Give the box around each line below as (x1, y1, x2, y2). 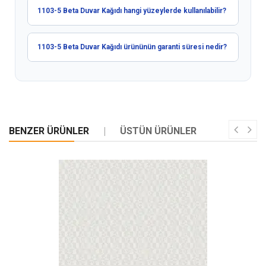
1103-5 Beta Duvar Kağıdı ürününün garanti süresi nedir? (37, 42, 227, 51)
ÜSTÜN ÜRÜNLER (120, 125, 197, 137)
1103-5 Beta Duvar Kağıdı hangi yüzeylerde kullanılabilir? (37, 6, 226, 15)
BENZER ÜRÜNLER (9, 125, 89, 137)
